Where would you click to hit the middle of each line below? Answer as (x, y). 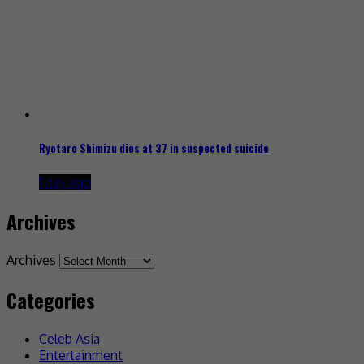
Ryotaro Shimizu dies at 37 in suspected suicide (154, 147)
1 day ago (65, 182)
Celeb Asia (69, 338)
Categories (51, 299)
